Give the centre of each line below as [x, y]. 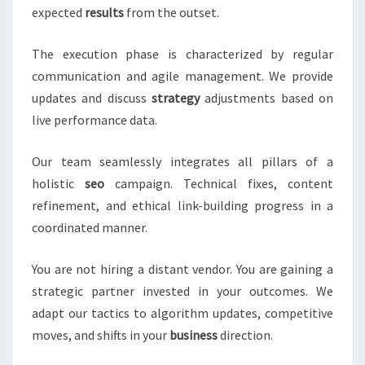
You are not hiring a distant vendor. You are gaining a [182, 269]
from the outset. [172, 13]
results [104, 13]
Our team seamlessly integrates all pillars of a [182, 162]
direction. [245, 335]
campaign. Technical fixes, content [219, 184]
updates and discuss [92, 98]
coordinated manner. [90, 228]
